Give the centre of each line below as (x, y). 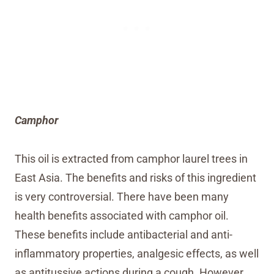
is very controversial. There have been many (122, 197)
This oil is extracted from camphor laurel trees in (131, 159)
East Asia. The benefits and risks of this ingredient (135, 178)
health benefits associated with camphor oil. (122, 216)
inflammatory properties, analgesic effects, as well (137, 254)
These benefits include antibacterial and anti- (124, 235)
